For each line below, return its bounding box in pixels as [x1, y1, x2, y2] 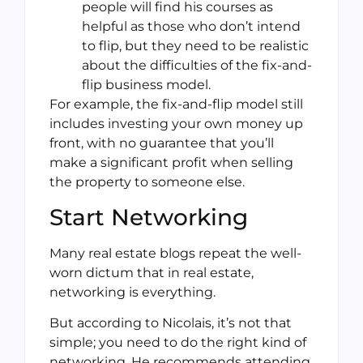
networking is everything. [49, 284, 216, 300]
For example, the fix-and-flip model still [49, 96, 303, 113]
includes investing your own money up [49, 116, 303, 132]
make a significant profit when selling [49, 155, 293, 171]
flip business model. [82, 77, 211, 93]
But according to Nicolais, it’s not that [49, 314, 292, 331]
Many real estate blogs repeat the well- [49, 245, 301, 261]
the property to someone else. [49, 174, 245, 190]
